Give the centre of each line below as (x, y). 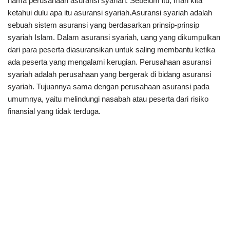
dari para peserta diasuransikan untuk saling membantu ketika (111, 50)
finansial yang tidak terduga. (54, 111)
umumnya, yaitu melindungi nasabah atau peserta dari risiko (108, 99)
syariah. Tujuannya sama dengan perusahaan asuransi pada (109, 87)
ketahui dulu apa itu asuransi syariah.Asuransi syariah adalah (110, 13)
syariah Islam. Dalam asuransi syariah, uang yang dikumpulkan (114, 37)
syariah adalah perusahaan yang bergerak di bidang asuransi (109, 74)
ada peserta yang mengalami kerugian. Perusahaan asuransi (109, 62)
